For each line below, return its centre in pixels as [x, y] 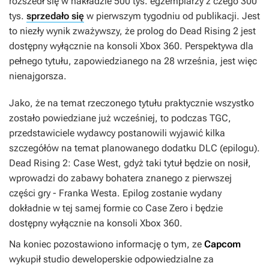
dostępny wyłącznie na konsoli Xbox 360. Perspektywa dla [131, 46]
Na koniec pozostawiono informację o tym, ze [107, 244]
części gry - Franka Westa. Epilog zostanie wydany [115, 193]
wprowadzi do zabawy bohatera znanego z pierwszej [120, 178]
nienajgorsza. [38, 76]
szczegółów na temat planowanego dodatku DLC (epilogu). [134, 148]
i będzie [205, 208]
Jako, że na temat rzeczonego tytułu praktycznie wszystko [131, 103]
